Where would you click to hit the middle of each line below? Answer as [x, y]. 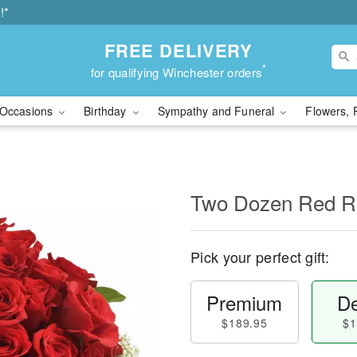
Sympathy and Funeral [218, 111]
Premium [245, 302]
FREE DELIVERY [178, 50]
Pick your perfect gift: [260, 257]
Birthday [107, 111]
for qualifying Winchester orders [177, 72]
